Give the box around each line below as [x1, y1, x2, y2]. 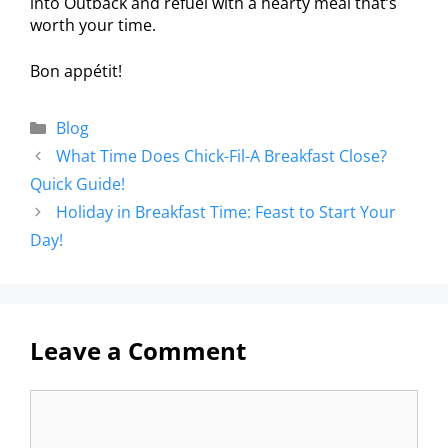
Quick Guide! [30, 172, 125, 195]
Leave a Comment [30, 333, 246, 367]
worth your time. [30, 13, 156, 36]
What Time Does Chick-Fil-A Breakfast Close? [55, 144, 387, 167]
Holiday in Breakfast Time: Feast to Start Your [55, 200, 396, 223]
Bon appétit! [30, 59, 122, 82]
